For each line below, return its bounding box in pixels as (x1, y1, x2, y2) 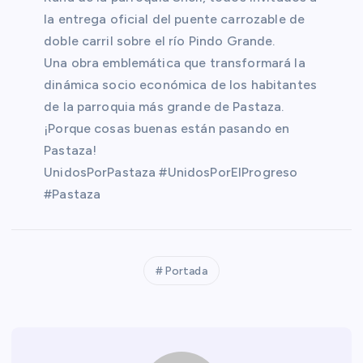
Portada (164, 263, 207, 278)
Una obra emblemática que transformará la (44, 54, 305, 70)
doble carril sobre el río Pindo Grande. (44, 32, 275, 49)
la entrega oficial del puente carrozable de (44, 11, 305, 27)
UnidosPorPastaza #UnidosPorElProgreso (44, 164, 298, 180)
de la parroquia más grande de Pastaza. (44, 98, 284, 114)
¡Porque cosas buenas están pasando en (44, 120, 290, 136)
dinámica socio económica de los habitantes (44, 76, 317, 92)
